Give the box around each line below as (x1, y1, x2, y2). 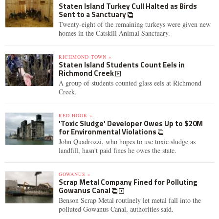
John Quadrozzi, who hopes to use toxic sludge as (59, 137, 196, 146)
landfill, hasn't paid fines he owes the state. (59, 146, 176, 155)
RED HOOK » (59, 112, 92, 119)
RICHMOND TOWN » (59, 53, 111, 60)
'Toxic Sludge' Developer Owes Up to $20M (59, 118, 203, 129)
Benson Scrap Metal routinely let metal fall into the (59, 196, 201, 205)
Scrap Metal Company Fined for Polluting (59, 176, 197, 188)
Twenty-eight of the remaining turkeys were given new (59, 20, 211, 29)
